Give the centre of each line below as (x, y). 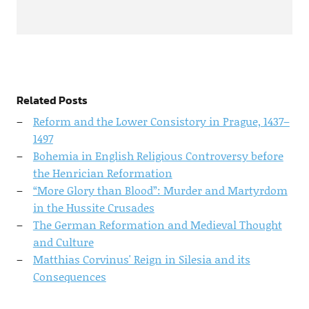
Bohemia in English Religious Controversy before (158, 155)
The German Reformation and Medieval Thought (157, 224)
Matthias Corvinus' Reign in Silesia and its (141, 259)
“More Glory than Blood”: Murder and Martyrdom (160, 190)
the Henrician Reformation (102, 172)
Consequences (69, 276)
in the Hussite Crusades (93, 207)
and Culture (63, 241)
